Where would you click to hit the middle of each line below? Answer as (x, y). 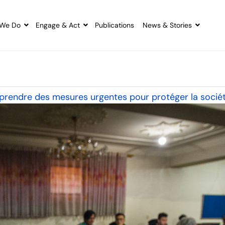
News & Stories (167, 25)
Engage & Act (58, 25)
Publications (114, 25)
